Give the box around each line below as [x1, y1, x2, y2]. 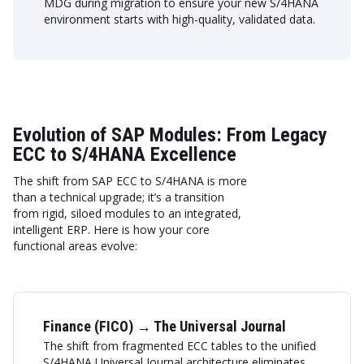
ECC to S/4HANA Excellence [13, 143, 236, 166]
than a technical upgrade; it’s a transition [13, 189, 224, 205]
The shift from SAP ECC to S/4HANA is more [13, 173, 247, 188]
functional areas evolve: [13, 238, 137, 253]
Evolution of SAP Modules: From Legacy [13, 123, 327, 146]
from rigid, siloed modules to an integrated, [13, 206, 241, 221]
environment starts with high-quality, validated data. [44, 11, 315, 27]
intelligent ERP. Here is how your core [13, 222, 210, 237]
